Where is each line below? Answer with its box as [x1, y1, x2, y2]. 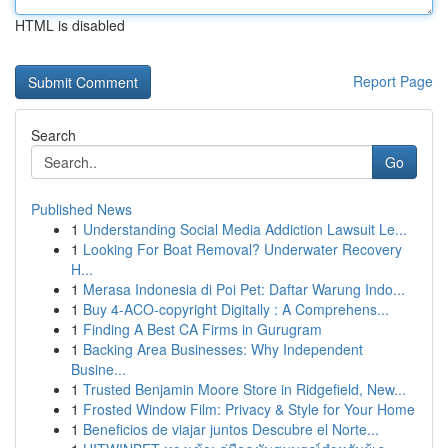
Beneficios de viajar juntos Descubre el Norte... [83, 419, 379, 439]
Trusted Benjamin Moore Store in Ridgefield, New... [83, 379, 406, 399]
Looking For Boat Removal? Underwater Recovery [83, 239, 402, 259]
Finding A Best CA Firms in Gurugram [83, 319, 322, 339]
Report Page [353, 71, 433, 91]
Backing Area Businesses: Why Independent [83, 339, 363, 359]
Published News [31, 199, 132, 219]
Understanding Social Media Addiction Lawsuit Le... [83, 219, 407, 239]
